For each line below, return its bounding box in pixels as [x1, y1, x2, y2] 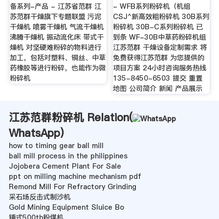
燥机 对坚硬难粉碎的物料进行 [9, 43, 101, 53]
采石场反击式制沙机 [8, 192, 70, 202]
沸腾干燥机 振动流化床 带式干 [9, 32, 104, 43]
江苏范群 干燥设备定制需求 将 [113, 43, 207, 53]
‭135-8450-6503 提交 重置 [113, 73, 203, 84]
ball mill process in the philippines [8, 151, 128, 161]
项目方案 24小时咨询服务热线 [113, 63, 207, 73]
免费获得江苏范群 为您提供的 [113, 53, 205, 63]
